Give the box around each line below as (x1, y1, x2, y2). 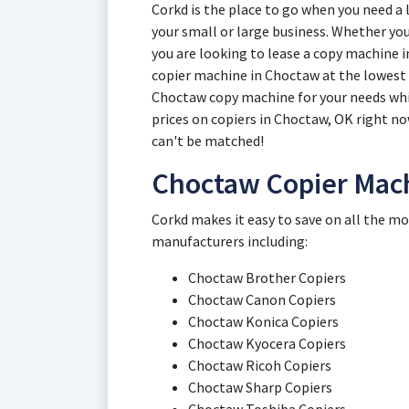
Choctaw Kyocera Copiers (188, 334, 346, 352)
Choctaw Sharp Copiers (188, 378, 332, 396)
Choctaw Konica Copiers (188, 312, 339, 330)
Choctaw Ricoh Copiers (188, 356, 331, 374)
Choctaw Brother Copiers (188, 268, 346, 287)
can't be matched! (152, 131, 264, 150)
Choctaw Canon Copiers (188, 290, 336, 309)
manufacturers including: (152, 232, 308, 250)
